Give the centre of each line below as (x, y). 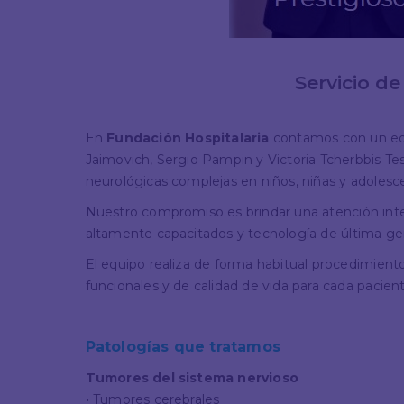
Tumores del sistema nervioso (192, 377)
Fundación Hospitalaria (188, 138)
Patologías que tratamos (183, 346)
